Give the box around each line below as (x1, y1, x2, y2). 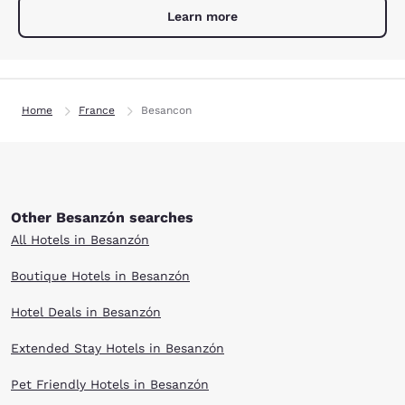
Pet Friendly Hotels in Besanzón (11, 377, 209, 391)
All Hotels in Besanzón (11, 232, 149, 247)
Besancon (141, 104, 192, 117)
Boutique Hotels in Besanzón (11, 268, 190, 283)
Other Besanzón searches (11, 209, 193, 226)
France (79, 104, 115, 117)
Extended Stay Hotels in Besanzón (11, 341, 224, 355)
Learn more (167, 9, 238, 24)
